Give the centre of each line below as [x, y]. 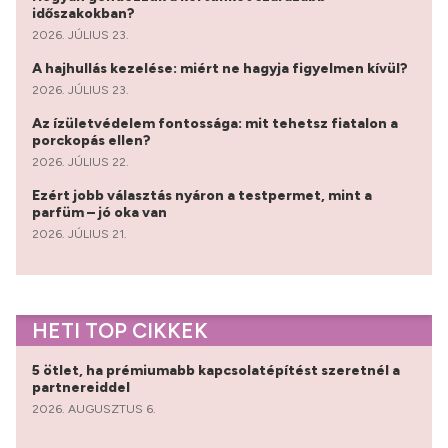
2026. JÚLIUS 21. [79, 234]
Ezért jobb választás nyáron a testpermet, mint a [202, 196]
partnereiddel [82, 387]
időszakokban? [85, 14]
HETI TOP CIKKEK [120, 331]
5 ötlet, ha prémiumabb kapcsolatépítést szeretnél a [216, 370]
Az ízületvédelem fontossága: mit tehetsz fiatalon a [215, 124]
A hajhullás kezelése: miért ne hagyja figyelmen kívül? [221, 69]
